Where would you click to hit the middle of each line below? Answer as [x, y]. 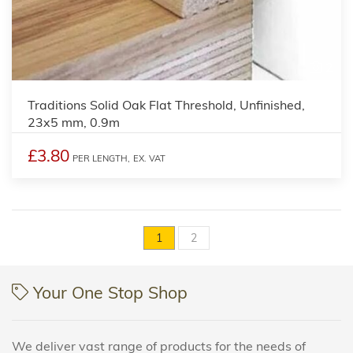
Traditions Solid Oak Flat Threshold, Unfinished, [166, 104]
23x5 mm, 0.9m [74, 122]
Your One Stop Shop [108, 292]
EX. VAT [149, 158]
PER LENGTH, [101, 158]
